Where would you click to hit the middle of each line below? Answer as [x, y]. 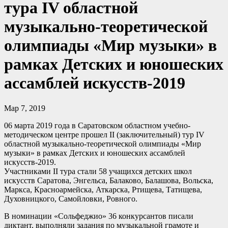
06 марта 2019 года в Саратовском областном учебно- [97, 125]
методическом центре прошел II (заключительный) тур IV [104, 134]
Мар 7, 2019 [25, 108]
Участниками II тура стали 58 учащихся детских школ [98, 171]
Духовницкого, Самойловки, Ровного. [71, 198]
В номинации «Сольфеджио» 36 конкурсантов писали [99, 216]
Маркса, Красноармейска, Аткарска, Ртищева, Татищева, [103, 189]
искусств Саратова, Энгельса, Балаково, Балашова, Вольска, [109, 180]
